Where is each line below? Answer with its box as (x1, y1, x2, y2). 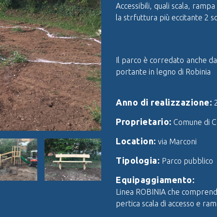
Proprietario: (116, 117, 173, 127)
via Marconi (158, 137, 197, 146)
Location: (116, 136, 158, 146)
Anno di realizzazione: (116, 97, 214, 108)
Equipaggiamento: (116, 175, 194, 185)
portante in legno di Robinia (116, 67, 211, 77)
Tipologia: (116, 155, 162, 166)
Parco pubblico (161, 156, 213, 166)
